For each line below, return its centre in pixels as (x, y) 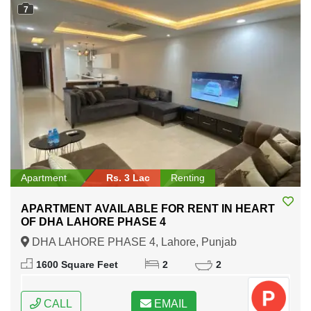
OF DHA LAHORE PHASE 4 (93, 221)
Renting (188, 177)
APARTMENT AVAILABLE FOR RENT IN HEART (121, 208)
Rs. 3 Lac (128, 177)
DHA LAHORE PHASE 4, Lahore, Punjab (133, 242)
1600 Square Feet (77, 264)
